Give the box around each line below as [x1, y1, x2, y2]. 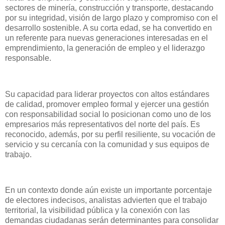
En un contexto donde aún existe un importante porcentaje [5, 186, 212, 195]
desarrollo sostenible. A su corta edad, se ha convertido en [5, 24, 212, 33]
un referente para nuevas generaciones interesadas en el [5, 34, 208, 43]
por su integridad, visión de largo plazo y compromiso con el [5, 14, 218, 23]
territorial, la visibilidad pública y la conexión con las [5, 206, 190, 215]
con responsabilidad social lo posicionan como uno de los [5, 109, 211, 119]
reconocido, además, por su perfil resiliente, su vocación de [5, 130, 215, 139]
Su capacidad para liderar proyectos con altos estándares [5, 89, 209, 98]
